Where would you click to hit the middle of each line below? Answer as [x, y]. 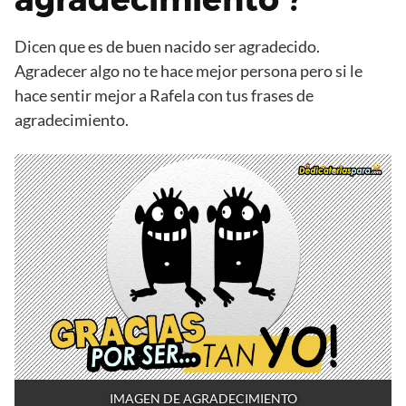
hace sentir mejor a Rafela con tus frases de [164, 95]
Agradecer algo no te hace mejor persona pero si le [188, 70]
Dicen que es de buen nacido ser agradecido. [167, 46]
